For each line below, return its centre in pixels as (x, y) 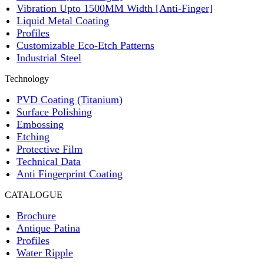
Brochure (36, 215)
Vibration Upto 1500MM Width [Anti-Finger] (115, 8)
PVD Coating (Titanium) (70, 99)
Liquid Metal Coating (63, 20)
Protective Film (49, 149)
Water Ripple (45, 253)
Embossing (40, 124)
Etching (33, 136)
